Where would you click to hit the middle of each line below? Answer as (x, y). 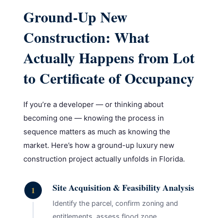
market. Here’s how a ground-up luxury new (99, 145)
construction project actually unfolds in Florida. (104, 159)
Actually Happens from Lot (109, 58)
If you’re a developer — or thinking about (93, 105)
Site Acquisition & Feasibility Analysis (123, 188)
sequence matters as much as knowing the (97, 132)
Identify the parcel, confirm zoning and (115, 203)
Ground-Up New (75, 17)
